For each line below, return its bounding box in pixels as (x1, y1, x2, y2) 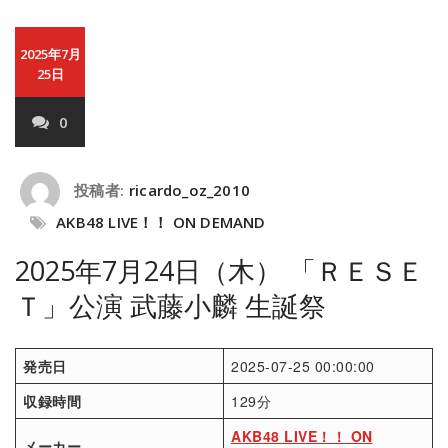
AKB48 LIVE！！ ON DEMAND (56, 212, 266, 232)
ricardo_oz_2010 (129, 180, 250, 201)
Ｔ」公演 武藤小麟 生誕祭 (15, 287, 326, 324)
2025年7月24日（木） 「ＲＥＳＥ (15, 252, 424, 289)
